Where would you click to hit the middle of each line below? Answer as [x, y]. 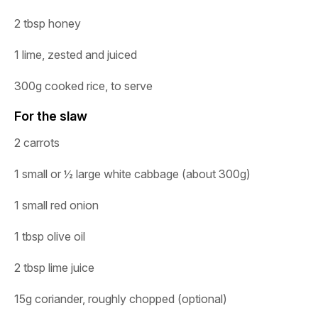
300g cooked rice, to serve [83, 86]
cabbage [158, 174]
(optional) [202, 298]
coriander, [61, 298]
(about [200, 174]
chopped [153, 298]
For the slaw [51, 116]
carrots [42, 142]
